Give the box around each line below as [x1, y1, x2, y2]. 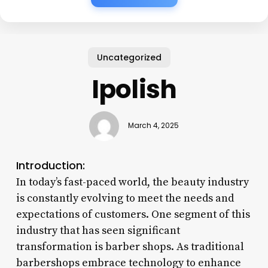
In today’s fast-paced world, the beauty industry [16, 175, 249, 189]
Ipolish [91, 71, 177, 107]
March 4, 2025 [127, 121, 179, 131]
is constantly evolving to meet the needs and [16, 191, 234, 205]
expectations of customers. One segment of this [16, 207, 250, 221]
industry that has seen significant [16, 223, 180, 237]
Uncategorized [97, 51, 162, 63]
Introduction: [16, 157, 85, 173]
